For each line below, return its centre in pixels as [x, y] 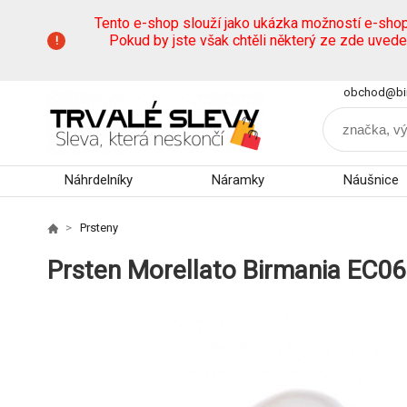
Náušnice [371, 180]
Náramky [238, 180]
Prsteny [99, 228]
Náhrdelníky [99, 180]
